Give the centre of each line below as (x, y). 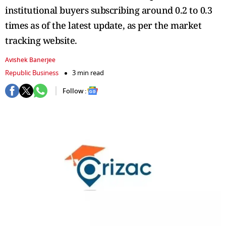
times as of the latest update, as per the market (103, 25)
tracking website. (41, 40)
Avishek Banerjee (30, 60)
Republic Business (32, 73)
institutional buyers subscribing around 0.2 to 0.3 (108, 10)
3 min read (88, 73)
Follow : (75, 91)
